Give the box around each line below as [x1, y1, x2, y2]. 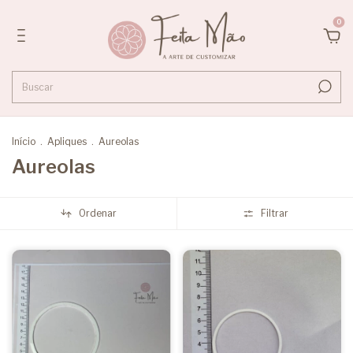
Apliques [47, 136, 89, 147]
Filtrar [260, 207, 288, 220]
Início [12, 136, 35, 147]
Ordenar [78, 207, 117, 220]
